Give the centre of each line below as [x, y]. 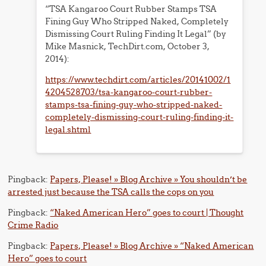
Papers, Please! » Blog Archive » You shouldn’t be [149, 179]
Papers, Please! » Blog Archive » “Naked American [152, 246]
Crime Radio [33, 225]
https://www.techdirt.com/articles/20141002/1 [138, 80]
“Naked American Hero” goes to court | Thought [147, 213]
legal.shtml [68, 129]
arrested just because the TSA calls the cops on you [111, 192]
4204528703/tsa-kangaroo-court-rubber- [129, 92]
